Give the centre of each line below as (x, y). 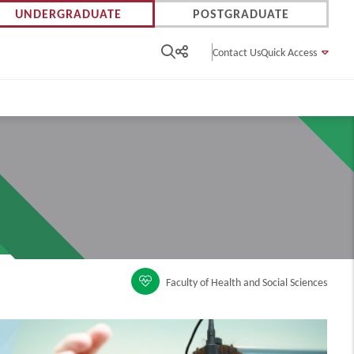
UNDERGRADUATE (68, 13)
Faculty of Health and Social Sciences (247, 282)
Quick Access (289, 53)
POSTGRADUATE (241, 13)
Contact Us (237, 53)
